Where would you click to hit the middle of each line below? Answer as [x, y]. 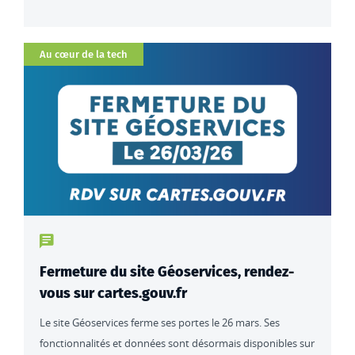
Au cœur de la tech [84, 55]
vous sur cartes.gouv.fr [113, 293]
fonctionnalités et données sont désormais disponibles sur [177, 343]
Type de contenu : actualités [115, 240]
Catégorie [50, 52]
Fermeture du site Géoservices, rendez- [167, 271]
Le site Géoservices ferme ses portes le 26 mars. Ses [160, 322]
